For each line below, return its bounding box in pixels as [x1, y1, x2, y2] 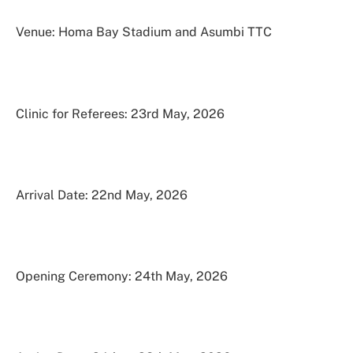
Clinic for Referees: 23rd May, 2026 [16, 106, 225, 121]
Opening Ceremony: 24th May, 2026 [16, 269, 228, 284]
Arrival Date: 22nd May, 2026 [16, 187, 188, 203]
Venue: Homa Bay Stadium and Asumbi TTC [16, 24, 272, 40]
